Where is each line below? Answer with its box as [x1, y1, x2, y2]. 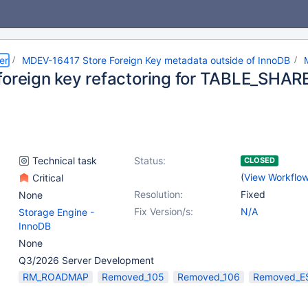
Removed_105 [102, 271, 164, 283]
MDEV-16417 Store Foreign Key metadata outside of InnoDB [22, 54, 290, 66]
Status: [134, 155, 166, 166]
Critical [30, 172, 63, 184]
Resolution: [134, 188, 183, 200]
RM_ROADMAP [23, 271, 89, 283]
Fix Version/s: [134, 206, 193, 217]
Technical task [30, 155, 97, 166]
